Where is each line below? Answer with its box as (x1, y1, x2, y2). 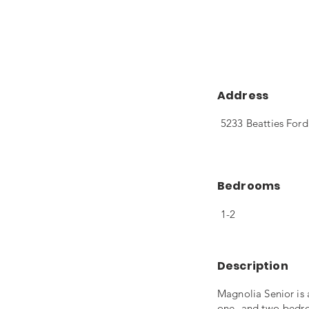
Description (217, 258, 288, 274)
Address (217, 88, 269, 103)
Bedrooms (217, 178, 281, 194)
